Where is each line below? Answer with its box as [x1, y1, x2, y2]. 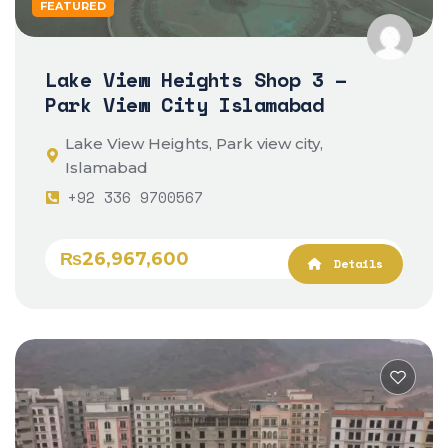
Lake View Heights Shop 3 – [45, 65, 347, 95]
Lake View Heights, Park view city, [65, 134, 323, 154]
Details [327, 255, 383, 273]
